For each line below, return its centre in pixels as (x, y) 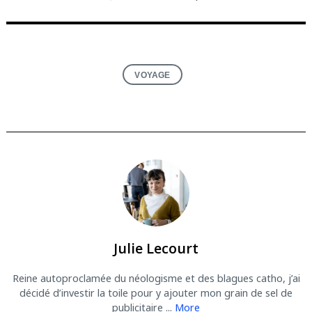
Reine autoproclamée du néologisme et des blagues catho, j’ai (156, 279)
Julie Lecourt (156, 248)
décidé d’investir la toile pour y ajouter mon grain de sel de (156, 293)
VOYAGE (153, 75)
